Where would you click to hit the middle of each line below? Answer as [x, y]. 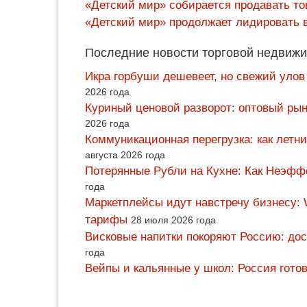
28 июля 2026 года [173, 220]
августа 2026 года [125, 155]
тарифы [106, 220]
